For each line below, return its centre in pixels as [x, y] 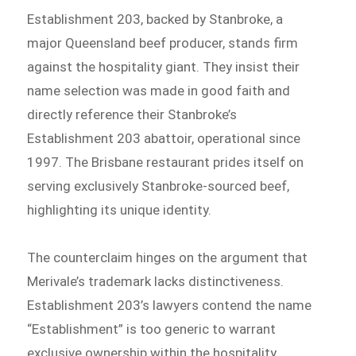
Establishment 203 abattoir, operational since [164, 138]
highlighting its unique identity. [120, 210]
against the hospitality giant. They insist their [164, 67]
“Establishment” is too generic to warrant [152, 329]
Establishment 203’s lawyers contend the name [170, 305]
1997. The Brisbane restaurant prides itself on [166, 162]
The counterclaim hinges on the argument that [168, 257]
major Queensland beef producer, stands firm [163, 43]
